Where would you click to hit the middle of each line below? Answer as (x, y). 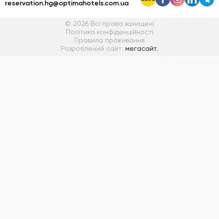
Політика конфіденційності (109, 33)
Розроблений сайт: (93, 49)
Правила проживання (109, 41)
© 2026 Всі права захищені (109, 24)
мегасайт (141, 49)
